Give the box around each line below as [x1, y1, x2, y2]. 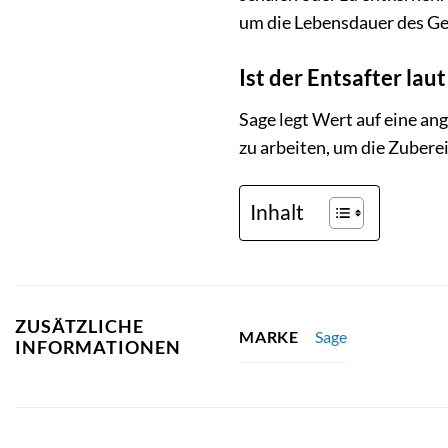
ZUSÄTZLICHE [15, 316, 144, 338]
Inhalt [250, 198, 304, 224]
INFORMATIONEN [15, 337, 181, 359]
